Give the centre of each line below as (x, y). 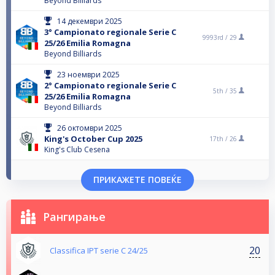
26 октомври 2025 (90, 128)
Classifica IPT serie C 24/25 (99, 251)
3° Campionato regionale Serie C (110, 32)
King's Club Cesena (77, 150)
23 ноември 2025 (88, 75)
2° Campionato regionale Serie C (110, 86)
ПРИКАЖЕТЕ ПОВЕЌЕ (137, 180)
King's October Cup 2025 (93, 139)
